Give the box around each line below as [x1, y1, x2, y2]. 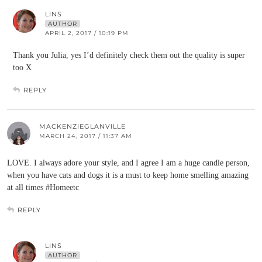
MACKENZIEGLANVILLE [39, 122, 126, 130]
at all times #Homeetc [7, 183, 79, 192]
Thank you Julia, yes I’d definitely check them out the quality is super [13, 51, 245, 60]
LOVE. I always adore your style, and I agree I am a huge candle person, [7, 158, 250, 167]
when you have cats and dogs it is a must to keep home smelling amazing [7, 171, 249, 180]
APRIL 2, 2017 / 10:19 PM [45, 29, 129, 37]
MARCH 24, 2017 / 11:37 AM [39, 132, 132, 140]
